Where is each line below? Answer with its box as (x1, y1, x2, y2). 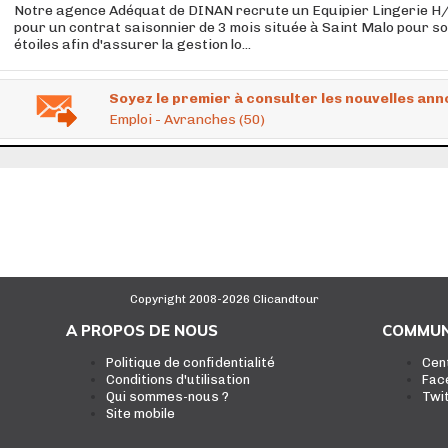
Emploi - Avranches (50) (109, 111, 265, 128)
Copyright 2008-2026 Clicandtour (129, 292, 319, 306)
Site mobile (105, 406, 175, 421)
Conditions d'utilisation (105, 372, 250, 387)
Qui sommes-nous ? (105, 389, 229, 404)
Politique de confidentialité (105, 355, 275, 370)
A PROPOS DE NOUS (65, 321, 218, 340)
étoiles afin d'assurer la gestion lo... (14, 36, 251, 53)
